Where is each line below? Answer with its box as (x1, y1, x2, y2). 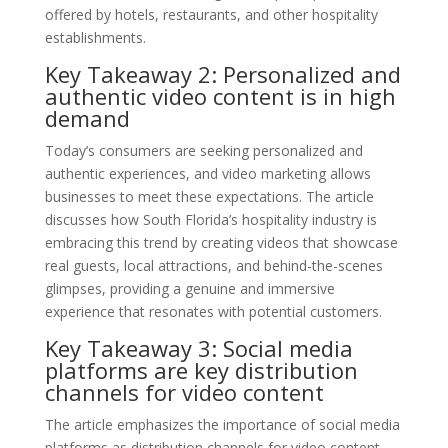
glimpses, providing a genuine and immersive (44, 278, 335, 298)
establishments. (44, 27, 146, 47)
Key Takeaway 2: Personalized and (44, 58, 401, 89)
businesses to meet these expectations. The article (44, 186, 374, 206)
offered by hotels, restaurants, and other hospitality (44, 4, 378, 24)
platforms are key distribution (44, 354, 358, 385)
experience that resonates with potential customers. (44, 301, 382, 321)
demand (44, 102, 130, 133)
